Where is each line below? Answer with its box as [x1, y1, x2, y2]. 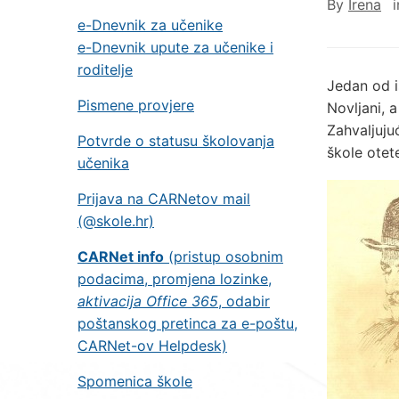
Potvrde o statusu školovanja [77, 132, 274, 150]
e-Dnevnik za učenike [77, 16, 223, 34]
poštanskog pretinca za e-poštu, [77, 314, 297, 332]
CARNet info [77, 248, 164, 265]
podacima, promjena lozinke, [77, 270, 272, 288]
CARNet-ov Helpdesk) [77, 337, 227, 354]
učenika [77, 154, 129, 172]
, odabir [218, 292, 270, 310]
